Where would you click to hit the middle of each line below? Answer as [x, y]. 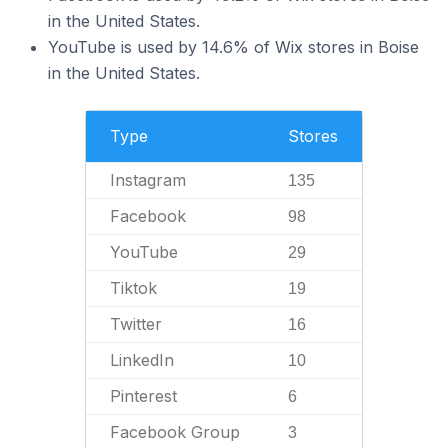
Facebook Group [175, 432]
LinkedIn [142, 360]
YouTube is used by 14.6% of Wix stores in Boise [233, 47]
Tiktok [133, 288]
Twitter [136, 324]
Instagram [148, 180]
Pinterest [143, 396]
